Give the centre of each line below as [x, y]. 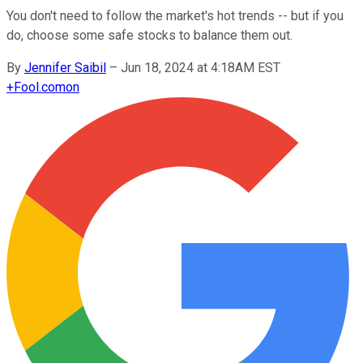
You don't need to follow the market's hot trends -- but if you [175, 15]
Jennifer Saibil [65, 67]
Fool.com [40, 87]
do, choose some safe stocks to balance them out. [149, 35]
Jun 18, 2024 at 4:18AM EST [201, 67]
